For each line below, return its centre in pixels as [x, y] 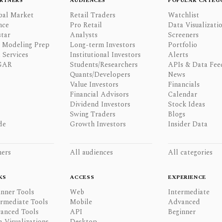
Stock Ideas [187, 104]
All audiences [91, 152]
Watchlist [184, 15]
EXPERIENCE [187, 177]
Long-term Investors [102, 45]
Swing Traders [92, 114]
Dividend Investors [100, 104]
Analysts [83, 35]
